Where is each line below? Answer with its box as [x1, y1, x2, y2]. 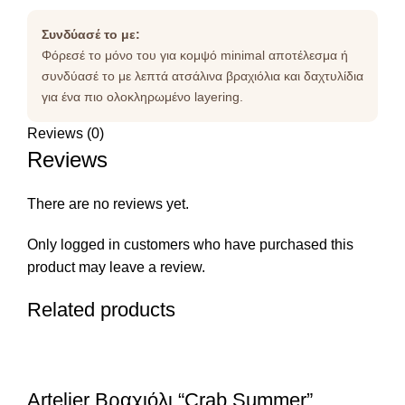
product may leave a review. [27, 259, 205, 275]
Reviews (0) [27, 125, 104, 141]
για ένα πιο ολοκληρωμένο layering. [42, 89, 243, 104]
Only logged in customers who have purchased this [27, 236, 353, 252]
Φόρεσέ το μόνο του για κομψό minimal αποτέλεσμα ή [42, 47, 348, 62]
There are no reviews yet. [27, 195, 189, 212]
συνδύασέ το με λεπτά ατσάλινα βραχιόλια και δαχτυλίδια [42, 68, 363, 83]
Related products [27, 297, 175, 321]
